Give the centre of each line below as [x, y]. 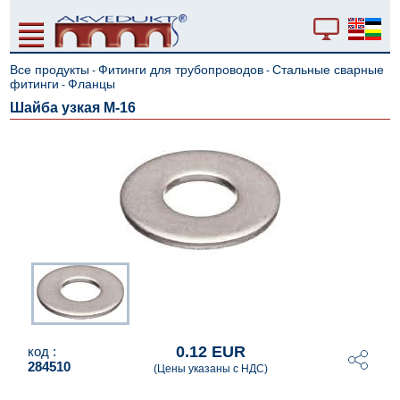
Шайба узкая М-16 [73, 108]
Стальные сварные [329, 70]
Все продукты [50, 70]
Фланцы [92, 84]
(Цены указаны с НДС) [210, 369]
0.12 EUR [210, 352]
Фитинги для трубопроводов [181, 70]
